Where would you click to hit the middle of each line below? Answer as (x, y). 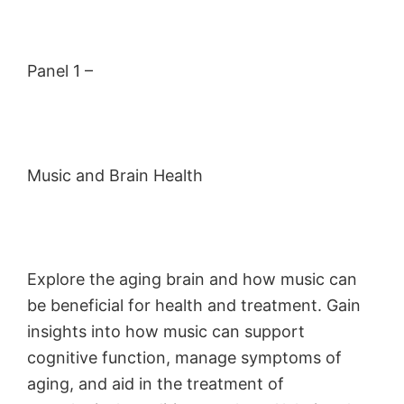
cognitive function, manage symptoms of (184, 357)
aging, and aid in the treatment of (156, 383)
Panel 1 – (60, 70)
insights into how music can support (166, 331)
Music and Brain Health (115, 175)
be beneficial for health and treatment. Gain (194, 305)
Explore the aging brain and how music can (192, 279)
